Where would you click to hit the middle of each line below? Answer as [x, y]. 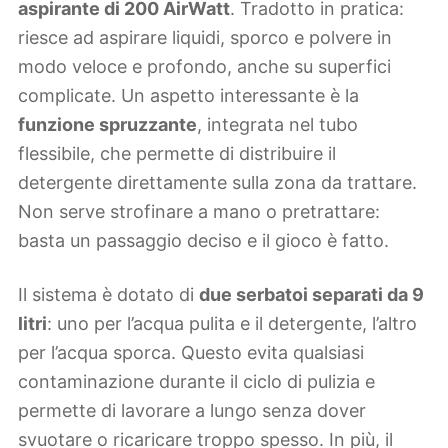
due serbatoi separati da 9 [311, 295]
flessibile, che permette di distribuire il [177, 153]
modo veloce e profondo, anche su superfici [204, 66]
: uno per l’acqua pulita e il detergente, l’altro [232, 324]
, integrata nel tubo [277, 124]
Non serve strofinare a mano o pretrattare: [199, 211]
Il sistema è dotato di [108, 295]
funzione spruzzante [107, 124]
